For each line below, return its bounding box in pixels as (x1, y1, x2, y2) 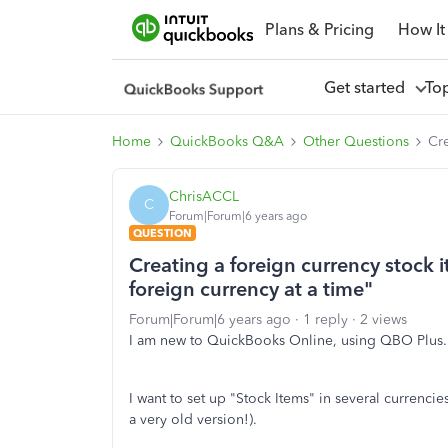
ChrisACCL (169, 187, 239, 205)
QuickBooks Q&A (170, 133, 284, 150)
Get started (323, 77, 413, 97)
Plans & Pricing (264, 19, 374, 39)
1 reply (303, 311, 348, 328)
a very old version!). (129, 411, 257, 428)
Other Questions (303, 133, 409, 150)
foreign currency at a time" (129, 277, 373, 301)
